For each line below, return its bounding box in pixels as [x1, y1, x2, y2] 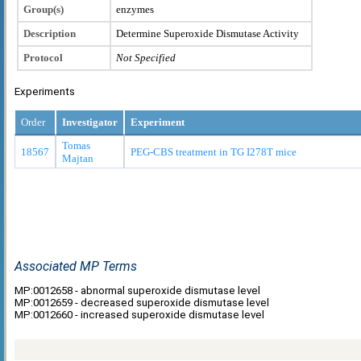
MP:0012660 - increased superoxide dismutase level [15, 308, 264, 321]
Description [23, 27, 76, 39]
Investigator [62, 115, 118, 128]
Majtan [62, 151, 93, 164]
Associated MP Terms [15, 258, 137, 274]
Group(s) [23, 2, 64, 15]
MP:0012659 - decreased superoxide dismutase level [15, 296, 269, 309]
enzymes [116, 2, 154, 15]
